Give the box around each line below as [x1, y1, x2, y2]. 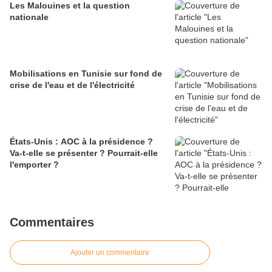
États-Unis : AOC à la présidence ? [10, 136, 153, 146]
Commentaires [10, 215, 94, 229]
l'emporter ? [10, 159, 59, 169]
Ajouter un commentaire [70, 248, 149, 257]
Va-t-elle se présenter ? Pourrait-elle [10, 148, 158, 158]
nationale [10, 12, 49, 22]
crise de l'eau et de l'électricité [10, 80, 135, 90]
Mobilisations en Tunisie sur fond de [10, 68, 162, 78]
